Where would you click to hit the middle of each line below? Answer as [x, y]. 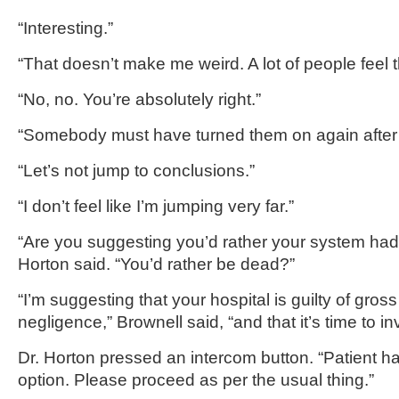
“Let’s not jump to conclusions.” [136, 171]
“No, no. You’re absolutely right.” [139, 99]
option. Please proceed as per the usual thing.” [196, 380]
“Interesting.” [65, 28]
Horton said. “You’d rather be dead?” [156, 264]
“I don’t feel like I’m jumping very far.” [156, 206]
